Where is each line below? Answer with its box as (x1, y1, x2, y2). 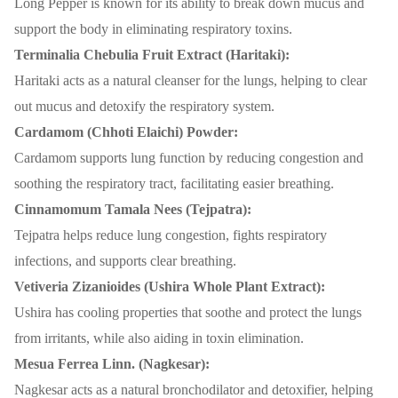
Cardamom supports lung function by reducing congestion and (14, 150, 363, 166)
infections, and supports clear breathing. (14, 253, 236, 269)
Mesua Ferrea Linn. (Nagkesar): (14, 356, 210, 372)
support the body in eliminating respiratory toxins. (14, 21, 292, 37)
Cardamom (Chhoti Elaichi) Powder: (14, 124, 238, 140)
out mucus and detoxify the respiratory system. (14, 99, 275, 115)
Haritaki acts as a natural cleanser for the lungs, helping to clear (14, 73, 367, 89)
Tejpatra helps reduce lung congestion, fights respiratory (14, 227, 327, 243)
